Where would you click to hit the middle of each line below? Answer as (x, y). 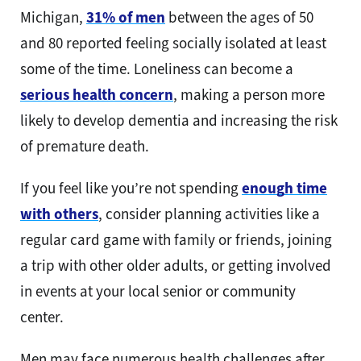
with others (59, 214)
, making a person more (249, 94)
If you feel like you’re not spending (131, 188)
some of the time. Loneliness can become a (157, 68)
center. (42, 317)
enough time (284, 188)
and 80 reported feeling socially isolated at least (173, 43)
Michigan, (53, 17)
